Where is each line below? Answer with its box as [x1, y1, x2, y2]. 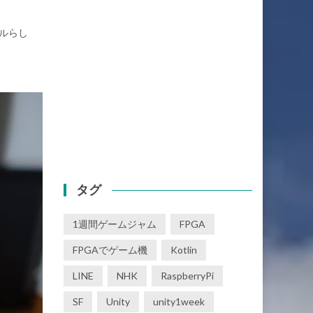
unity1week [153, 296, 205, 307]
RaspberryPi [161, 270, 214, 282]
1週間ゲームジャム [73, 218, 156, 230]
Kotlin [170, 244, 197, 256]
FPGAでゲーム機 [73, 244, 147, 256]
